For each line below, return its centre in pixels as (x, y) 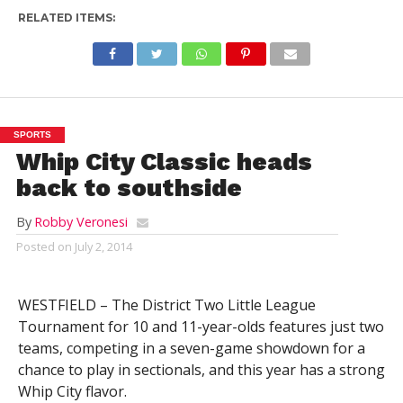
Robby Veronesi (81, 221)
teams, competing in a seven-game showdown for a (191, 348)
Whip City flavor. (72, 391)
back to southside (129, 188)
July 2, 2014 (103, 246)
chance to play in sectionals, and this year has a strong (201, 369)
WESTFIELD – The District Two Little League (166, 304)
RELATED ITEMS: (66, 17)
